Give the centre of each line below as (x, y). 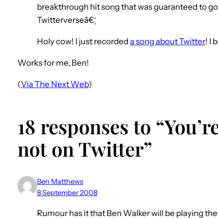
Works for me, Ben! (53, 63)
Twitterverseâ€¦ (66, 20)
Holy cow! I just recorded (83, 41)
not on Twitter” (85, 149)
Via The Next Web (55, 84)
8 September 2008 (67, 193)
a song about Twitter (168, 41)
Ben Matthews (60, 182)
